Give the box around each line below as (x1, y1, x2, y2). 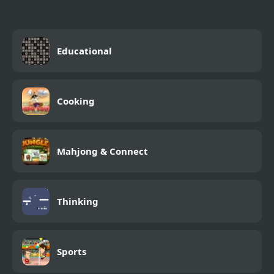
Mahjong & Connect (57, 145, 148, 158)
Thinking (57, 195, 98, 208)
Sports (57, 245, 86, 258)
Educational (57, 45, 112, 57)
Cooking (57, 95, 95, 108)
